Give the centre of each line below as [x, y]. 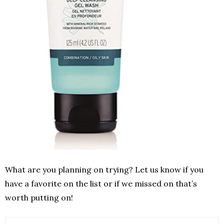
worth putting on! [39, 198]
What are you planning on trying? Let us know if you [104, 170]
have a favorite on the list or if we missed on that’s [101, 184]
